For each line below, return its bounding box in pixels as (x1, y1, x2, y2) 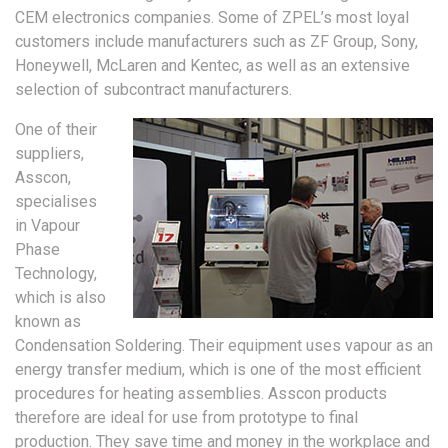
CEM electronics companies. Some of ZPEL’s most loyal (15, 7, 409, 27)
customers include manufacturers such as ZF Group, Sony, (15, 31, 418, 51)
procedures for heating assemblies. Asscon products (15, 383, 387, 403)
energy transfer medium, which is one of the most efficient (15, 359, 421, 379)
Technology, (15, 263, 97, 283)
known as (15, 311, 81, 331)
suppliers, (15, 143, 84, 163)
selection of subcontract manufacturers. (15, 79, 292, 99)
